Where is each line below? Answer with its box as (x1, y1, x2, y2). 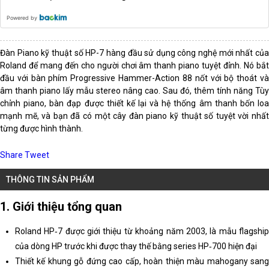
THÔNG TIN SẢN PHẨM (6, 175, 94, 185)
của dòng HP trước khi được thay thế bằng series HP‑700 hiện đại (15, 241, 257, 252)
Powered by (7, 14, 37, 22)
